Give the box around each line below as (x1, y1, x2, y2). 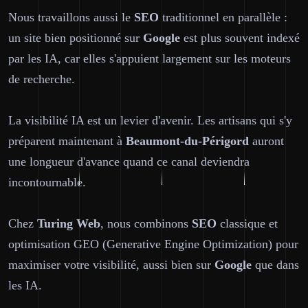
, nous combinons (100, 217, 192, 230)
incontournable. (8, 175, 86, 189)
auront (249, 134, 284, 148)
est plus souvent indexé (180, 31, 300, 45)
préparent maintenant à (8, 134, 126, 148)
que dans (252, 258, 299, 272)
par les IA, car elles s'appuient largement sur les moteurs (8, 52, 291, 65)
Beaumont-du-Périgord (126, 134, 249, 148)
